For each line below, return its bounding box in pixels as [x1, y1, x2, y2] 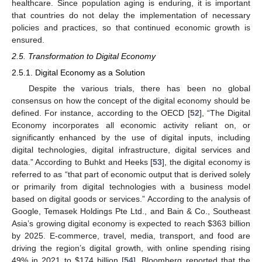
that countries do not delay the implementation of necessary [12, 11, 250, 20]
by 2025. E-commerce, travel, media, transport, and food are [12, 230, 250, 240]
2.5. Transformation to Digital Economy [12, 51, 156, 61]
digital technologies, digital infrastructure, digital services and [12, 144, 250, 154]
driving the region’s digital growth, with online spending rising [12, 243, 250, 253]
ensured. [12, 35, 44, 45]
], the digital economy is [162, 157, 251, 167]
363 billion [212, 218, 251, 228]
